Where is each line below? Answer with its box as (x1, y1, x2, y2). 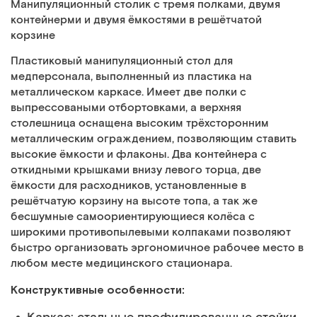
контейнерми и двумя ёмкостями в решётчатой (11, 13, 262, 28)
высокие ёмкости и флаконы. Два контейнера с (11, 147, 267, 162)
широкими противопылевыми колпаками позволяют (11, 225, 291, 240)
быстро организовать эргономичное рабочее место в (11, 241, 304, 255)
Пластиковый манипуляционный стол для (11, 54, 233, 69)
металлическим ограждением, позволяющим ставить (11, 132, 296, 146)
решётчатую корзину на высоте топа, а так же (11, 194, 258, 209)
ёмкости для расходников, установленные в (11, 178, 246, 193)
